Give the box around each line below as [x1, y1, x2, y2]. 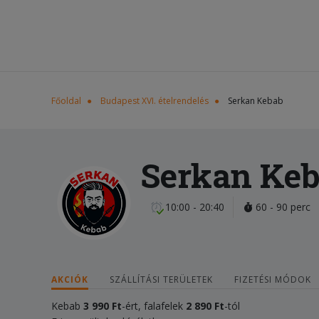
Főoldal [51, 95, 81, 107]
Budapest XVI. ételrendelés [100, 95, 209, 107]
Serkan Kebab [228, 95, 283, 107]
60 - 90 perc [253, 200, 310, 214]
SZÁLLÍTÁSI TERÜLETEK [110, 273, 213, 286]
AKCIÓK [51, 273, 88, 286]
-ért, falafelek [122, 299, 186, 313]
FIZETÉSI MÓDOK [234, 273, 311, 286]
